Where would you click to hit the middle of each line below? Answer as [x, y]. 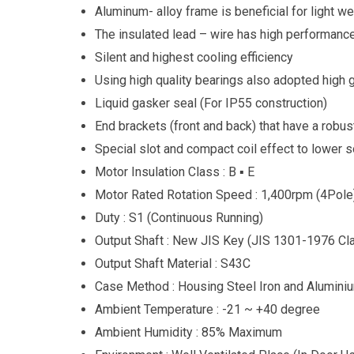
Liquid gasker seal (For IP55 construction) [211, 103]
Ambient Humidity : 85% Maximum [188, 332]
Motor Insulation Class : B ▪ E [175, 171]
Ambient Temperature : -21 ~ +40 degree [207, 309]
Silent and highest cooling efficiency [194, 57]
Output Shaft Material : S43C [173, 263]
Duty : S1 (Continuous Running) [179, 217]
